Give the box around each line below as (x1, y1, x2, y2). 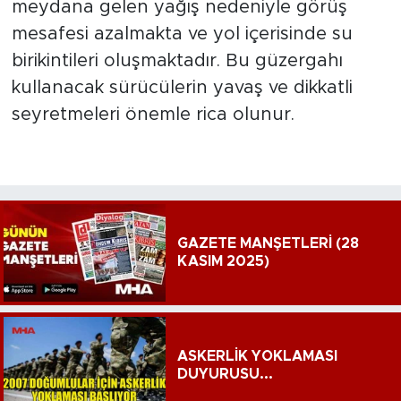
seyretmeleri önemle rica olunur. (11, 106, 294, 124)
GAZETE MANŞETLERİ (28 (176, 236, 359, 252)
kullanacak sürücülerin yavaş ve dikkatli (11, 79, 353, 98)
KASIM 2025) (176, 254, 269, 269)
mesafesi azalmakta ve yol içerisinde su (11, 25, 353, 44)
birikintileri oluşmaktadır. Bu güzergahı (11, 52, 343, 71)
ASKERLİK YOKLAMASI (176, 348, 337, 363)
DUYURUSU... (176, 366, 273, 381)
